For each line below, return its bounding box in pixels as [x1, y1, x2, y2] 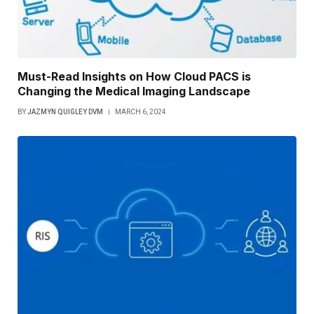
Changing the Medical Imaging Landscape [18, 84, 250, 99]
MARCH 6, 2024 [115, 108, 166, 116]
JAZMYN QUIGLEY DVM [27, 108, 103, 116]
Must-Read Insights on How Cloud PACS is [18, 69, 251, 84]
